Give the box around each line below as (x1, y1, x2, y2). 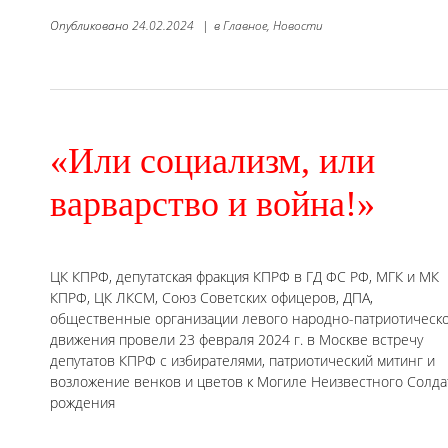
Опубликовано (50, 16, 132, 34)
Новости (273, 16, 323, 34)
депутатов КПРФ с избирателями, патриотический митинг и (50, 350, 435, 370)
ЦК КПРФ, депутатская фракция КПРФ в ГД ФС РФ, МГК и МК (50, 266, 439, 286)
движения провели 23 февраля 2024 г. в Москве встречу (50, 329, 423, 349)
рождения (50, 392, 115, 412)
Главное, (223, 16, 270, 34)
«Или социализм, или (50, 140, 375, 181)
